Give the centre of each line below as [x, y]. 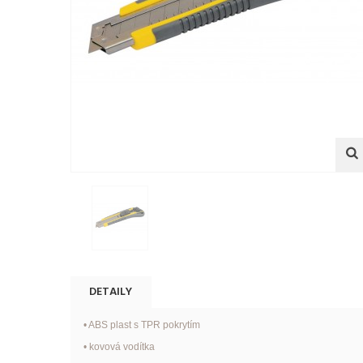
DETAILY [111, 292]
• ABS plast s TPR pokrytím [141, 325]
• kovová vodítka [119, 347]
